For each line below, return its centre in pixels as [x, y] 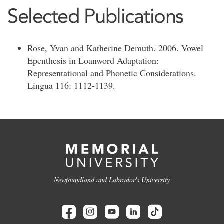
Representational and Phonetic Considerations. [112, 73]
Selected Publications [95, 16]
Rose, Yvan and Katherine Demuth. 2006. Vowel [115, 48]
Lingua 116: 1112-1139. [71, 85]
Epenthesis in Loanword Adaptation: [93, 60]
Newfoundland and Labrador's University [112, 180]
